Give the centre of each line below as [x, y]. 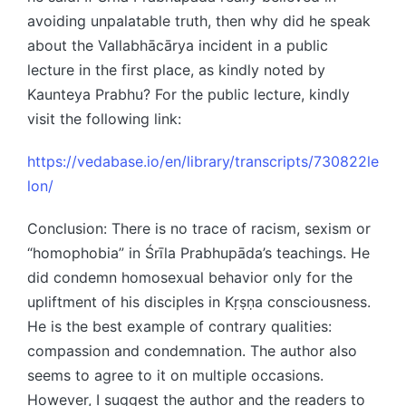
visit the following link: [104, 118]
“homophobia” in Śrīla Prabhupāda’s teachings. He [198, 252]
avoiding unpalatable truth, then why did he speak [199, 20]
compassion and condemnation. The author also [192, 350]
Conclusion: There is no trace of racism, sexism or [199, 228]
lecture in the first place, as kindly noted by [176, 69]
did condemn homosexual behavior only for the [190, 277]
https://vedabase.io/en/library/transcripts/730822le [203, 161]
